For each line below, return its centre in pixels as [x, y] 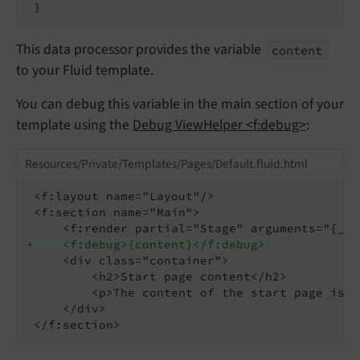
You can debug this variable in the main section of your [180, 104]
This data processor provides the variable [140, 50]
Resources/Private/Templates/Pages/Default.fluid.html [166, 164]
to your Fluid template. [85, 71]
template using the [74, 125]
